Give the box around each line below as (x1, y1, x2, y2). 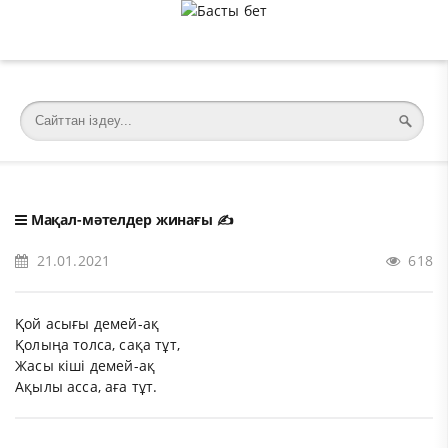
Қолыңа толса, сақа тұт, (15, 335, 180, 354)
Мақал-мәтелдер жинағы (30, 210, 213, 229)
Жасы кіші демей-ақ (15, 356, 156, 375)
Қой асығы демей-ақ (15, 314, 160, 333)
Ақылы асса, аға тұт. (15, 377, 158, 396)
